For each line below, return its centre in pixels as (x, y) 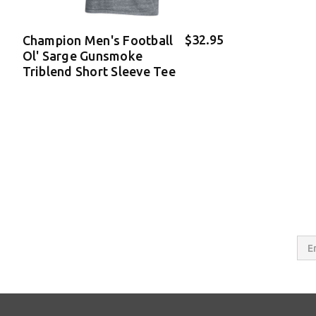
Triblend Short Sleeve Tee (99, 72)
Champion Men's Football (98, 41)
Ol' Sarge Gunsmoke (82, 56)
